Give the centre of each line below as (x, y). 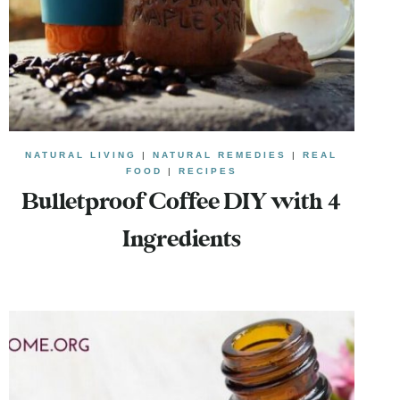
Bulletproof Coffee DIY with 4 (181, 203)
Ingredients (181, 241)
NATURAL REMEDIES (220, 155)
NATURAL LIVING (81, 155)
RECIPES (208, 171)
